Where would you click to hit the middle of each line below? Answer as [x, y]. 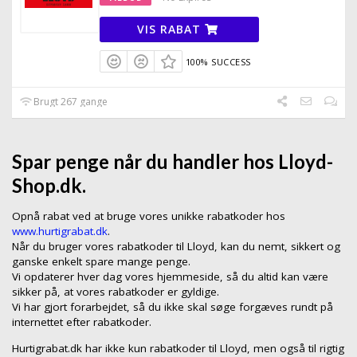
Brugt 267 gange [70, 102]
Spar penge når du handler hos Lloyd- [173, 162]
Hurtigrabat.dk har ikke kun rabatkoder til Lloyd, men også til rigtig [178, 348]
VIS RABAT [171, 29]
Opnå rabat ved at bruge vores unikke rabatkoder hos [149, 216]
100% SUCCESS [218, 62]
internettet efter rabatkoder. [82, 322]
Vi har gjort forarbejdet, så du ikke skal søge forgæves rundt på [173, 307]
